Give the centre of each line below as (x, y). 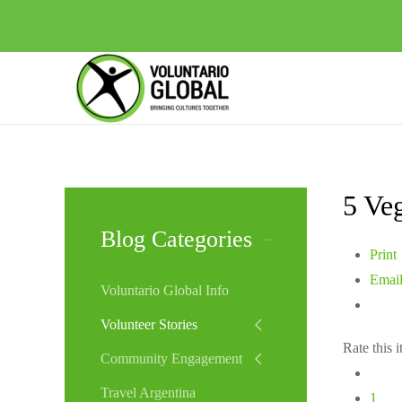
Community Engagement (171, 358)
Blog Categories (176, 239)
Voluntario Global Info (165, 290)
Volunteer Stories (149, 324)
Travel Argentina (148, 393)
